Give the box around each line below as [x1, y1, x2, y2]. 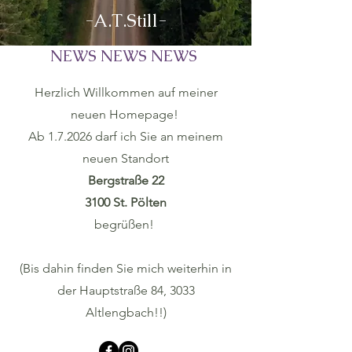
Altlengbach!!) [85, 305, 167, 320]
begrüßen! [94, 217, 157, 232]
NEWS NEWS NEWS [50, 46, 201, 66]
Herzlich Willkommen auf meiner [34, 85, 218, 100]
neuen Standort [82, 151, 169, 166]
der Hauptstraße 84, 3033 [57, 283, 195, 298]
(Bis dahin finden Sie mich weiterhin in [20, 261, 232, 276]
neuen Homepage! [70, 107, 181, 122]
